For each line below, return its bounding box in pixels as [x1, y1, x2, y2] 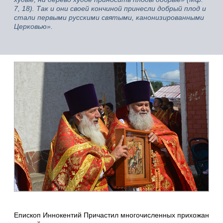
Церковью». [14, 22, 53, 30]
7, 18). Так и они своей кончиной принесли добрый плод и [14, 4, 206, 12]
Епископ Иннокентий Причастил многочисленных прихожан [14, 211, 209, 219]
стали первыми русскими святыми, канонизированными [14, 13, 204, 21]
